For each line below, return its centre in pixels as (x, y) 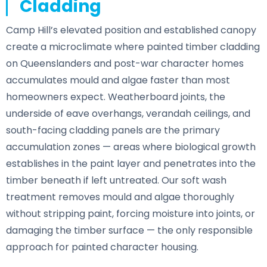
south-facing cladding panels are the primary (113, 130)
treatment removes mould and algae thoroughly (120, 197)
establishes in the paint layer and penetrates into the (131, 163)
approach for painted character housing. (102, 247)
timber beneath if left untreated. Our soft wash (116, 180)
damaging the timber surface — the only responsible (129, 230)
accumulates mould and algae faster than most (118, 80)
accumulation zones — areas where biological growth (131, 147)
